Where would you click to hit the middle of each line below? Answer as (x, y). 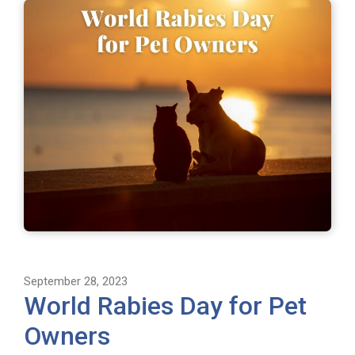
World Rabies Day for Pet (165, 306)
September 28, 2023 (76, 282)
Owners (67, 336)
